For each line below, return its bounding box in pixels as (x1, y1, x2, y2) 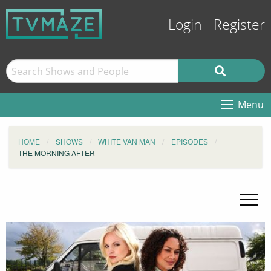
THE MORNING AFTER (18, 148, 95, 158)
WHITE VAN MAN (98, 136, 155, 146)
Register (214, 17, 265, 33)
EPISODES (171, 136, 208, 146)
